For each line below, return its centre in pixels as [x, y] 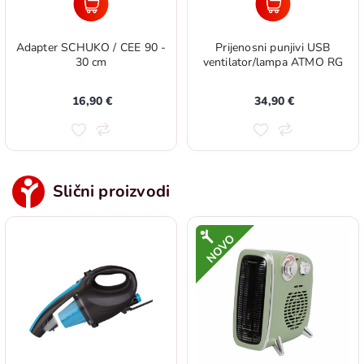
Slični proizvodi [112, 191]
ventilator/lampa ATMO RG [273, 62]
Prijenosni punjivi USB [273, 48]
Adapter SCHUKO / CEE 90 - [91, 48]
